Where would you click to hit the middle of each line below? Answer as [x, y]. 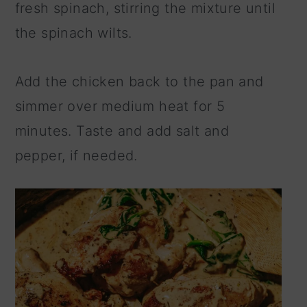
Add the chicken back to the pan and [139, 81]
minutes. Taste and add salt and [122, 131]
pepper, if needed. [76, 155]
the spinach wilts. [73, 33]
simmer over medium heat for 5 [120, 106]
